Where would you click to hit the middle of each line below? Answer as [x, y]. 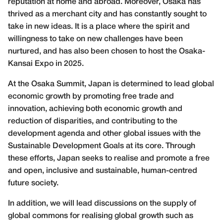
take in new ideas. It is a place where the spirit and [99, 27]
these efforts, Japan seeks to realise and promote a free [109, 159]
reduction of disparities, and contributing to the [93, 122]
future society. [33, 184]
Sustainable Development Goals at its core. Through [102, 146]
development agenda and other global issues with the [104, 134]
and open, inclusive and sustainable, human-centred [103, 171]
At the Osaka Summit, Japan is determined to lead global [111, 84]
